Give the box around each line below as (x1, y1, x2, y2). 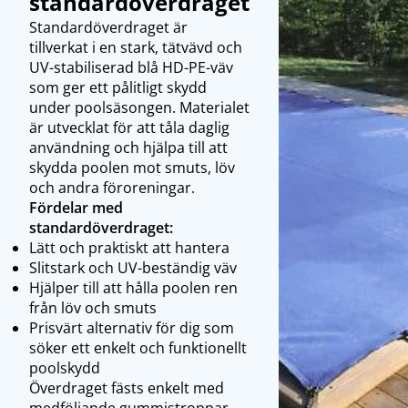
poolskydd (29, 357, 100, 378)
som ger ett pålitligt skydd (29, 76, 207, 97)
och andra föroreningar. (29, 177, 195, 198)
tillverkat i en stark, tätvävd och (29, 36, 242, 57)
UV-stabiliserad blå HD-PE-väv (29, 56, 233, 77)
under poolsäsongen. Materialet (29, 97, 250, 117)
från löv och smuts (29, 297, 157, 318)
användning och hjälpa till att (29, 137, 228, 158)
